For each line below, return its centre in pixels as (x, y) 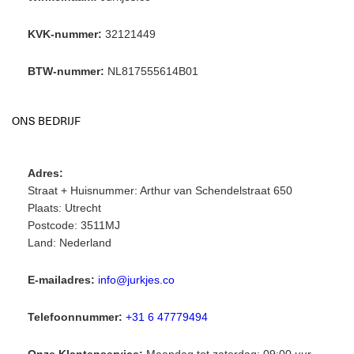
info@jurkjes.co (136, 280)
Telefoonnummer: (75, 317)
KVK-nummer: (65, 34)
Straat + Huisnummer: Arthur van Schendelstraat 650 (160, 191)
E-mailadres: (61, 280)
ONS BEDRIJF (46, 121)
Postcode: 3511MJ (74, 226)
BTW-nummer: (66, 72)
